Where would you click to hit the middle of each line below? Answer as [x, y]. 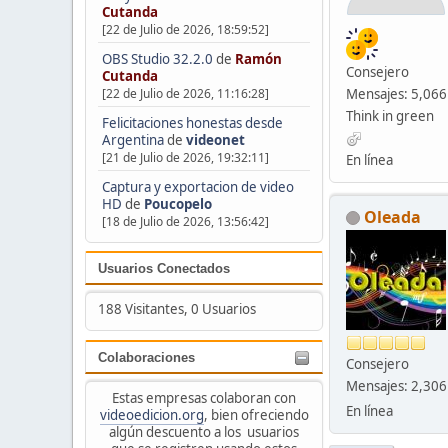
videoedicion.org [151, 414]
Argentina [132, 139]
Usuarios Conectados [164, 269]
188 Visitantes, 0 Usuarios [176, 309]
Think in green [390, 115]
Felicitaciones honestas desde [192, 122]
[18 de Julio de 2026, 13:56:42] [185, 221]
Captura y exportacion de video [197, 186]
